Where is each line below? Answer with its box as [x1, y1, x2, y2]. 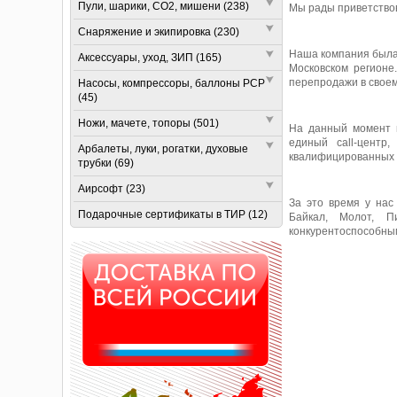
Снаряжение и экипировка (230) [77, 26, 239, 38]
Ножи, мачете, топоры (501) [77, 117, 219, 129]
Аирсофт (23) [77, 183, 145, 195]
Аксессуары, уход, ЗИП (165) [77, 51, 222, 64]
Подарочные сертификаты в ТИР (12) [77, 208, 268, 221]
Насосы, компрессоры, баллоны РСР [77, 77, 265, 90]
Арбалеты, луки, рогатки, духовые [77, 143, 248, 155]
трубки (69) [77, 157, 134, 169]
